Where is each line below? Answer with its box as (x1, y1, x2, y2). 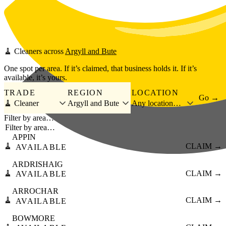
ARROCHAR (12, 187, 59, 196)
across (42, 47, 65, 56)
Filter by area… (4, 114, 54, 123)
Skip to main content (4, 4, 69, 12)
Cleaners (14, 47, 42, 56)
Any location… (131, 98, 181, 107)
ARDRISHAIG (12, 159, 63, 168)
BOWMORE (12, 213, 55, 222)
